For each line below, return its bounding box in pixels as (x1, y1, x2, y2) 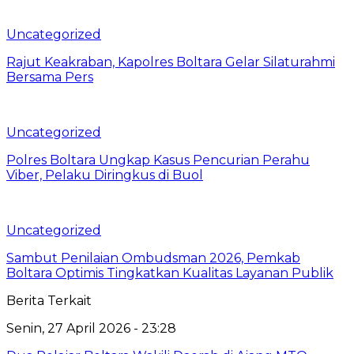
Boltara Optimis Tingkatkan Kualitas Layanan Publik (6, 265, 333, 281)
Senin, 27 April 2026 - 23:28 (6, 320, 176, 336)
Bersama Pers (6, 69, 93, 85)
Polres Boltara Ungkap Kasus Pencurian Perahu (6, 152, 310, 168)
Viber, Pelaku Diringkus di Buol (6, 167, 203, 183)
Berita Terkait (6, 292, 92, 308)
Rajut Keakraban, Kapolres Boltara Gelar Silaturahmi (6, 54, 335, 70)
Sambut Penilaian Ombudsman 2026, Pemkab (6, 250, 300, 265)
